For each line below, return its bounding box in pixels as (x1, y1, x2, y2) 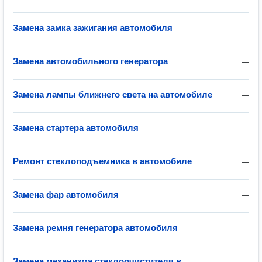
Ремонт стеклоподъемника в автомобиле (13, 156, 192, 166)
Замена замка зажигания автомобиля (13, 23, 173, 33)
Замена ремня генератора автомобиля (13, 223, 178, 233)
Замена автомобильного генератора (13, 56, 168, 66)
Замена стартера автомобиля (13, 123, 139, 133)
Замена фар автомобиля (13, 189, 119, 199)
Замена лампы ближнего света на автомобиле (13, 89, 212, 99)
